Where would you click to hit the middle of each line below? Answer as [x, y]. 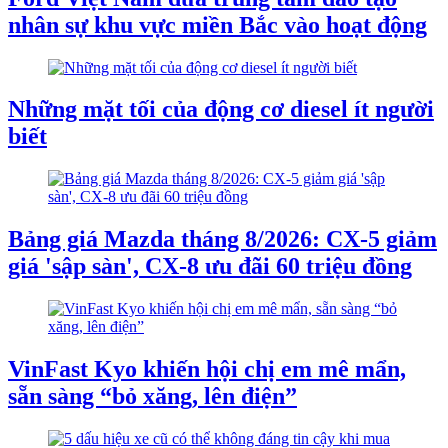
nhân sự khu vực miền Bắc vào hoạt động [217, 24]
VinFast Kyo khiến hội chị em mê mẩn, [207, 369]
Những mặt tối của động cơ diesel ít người [221, 109]
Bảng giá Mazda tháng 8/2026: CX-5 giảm [222, 239]
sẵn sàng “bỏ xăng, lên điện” [152, 396]
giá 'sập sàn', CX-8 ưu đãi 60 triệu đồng [210, 266]
